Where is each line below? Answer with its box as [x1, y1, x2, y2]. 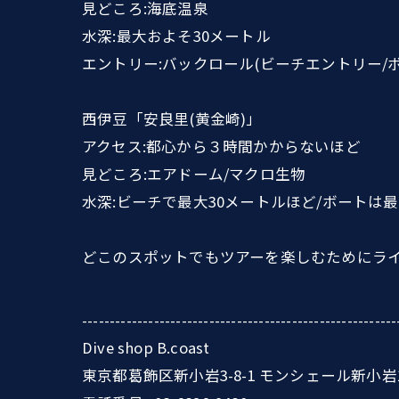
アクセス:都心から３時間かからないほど [82, 135, 361, 157]
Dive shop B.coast [82, 337, 210, 358]
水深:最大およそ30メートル [82, 25, 271, 46]
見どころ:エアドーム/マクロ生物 [82, 163, 306, 184]
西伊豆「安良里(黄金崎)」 [82, 108, 262, 129]
